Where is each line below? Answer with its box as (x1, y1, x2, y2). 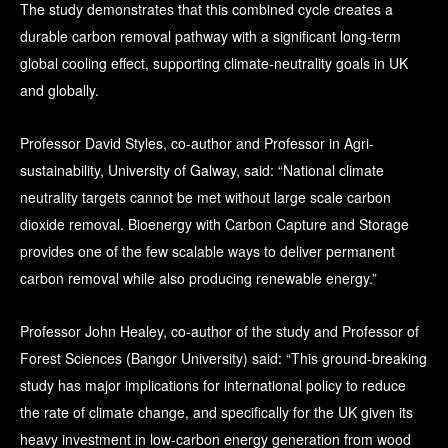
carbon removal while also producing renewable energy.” (20, 268, 377, 289)
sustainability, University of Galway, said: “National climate (20, 160, 384, 181)
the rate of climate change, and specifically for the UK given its (20, 402, 413, 423)
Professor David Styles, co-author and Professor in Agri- (20, 133, 374, 154)
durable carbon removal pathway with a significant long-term (20, 26, 401, 47)
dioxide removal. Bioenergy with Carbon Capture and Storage (20, 214, 409, 235)
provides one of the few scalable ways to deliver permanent (20, 241, 395, 262)
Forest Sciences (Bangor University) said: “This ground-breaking (20, 348, 427, 369)
